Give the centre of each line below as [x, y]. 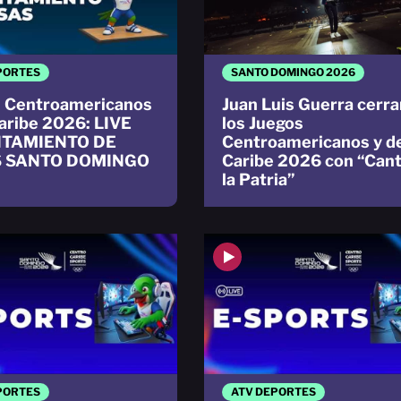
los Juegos [263, 124]
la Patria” [258, 180]
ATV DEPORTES [273, 392]
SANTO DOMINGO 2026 [293, 73]
